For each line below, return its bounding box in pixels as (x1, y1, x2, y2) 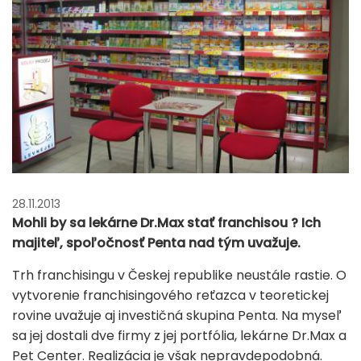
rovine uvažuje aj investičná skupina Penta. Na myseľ (12, 305, 342, 325)
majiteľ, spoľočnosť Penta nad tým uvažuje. (12, 233, 301, 252)
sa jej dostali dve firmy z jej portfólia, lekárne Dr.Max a (12, 326, 346, 345)
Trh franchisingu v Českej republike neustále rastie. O (12, 265, 346, 284)
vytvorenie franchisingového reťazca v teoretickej (12, 285, 329, 305)
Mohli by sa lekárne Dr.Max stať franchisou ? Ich (12, 213, 321, 232)
